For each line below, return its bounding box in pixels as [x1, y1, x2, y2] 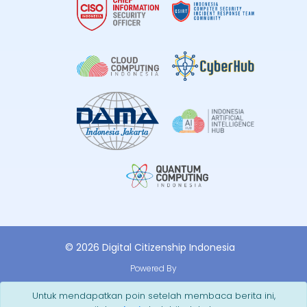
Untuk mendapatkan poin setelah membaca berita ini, [32, 289, 275, 302]
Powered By [130, 262, 177, 275]
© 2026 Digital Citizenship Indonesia [65, 241, 235, 255]
